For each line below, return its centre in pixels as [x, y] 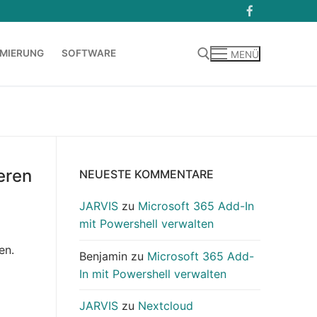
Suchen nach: [51, 113]
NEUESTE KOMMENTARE [146, 174]
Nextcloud [166, 305]
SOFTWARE [89, 53]
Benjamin [103, 256]
